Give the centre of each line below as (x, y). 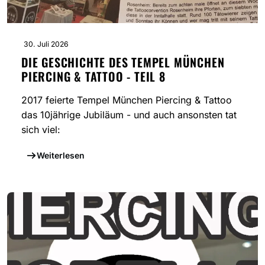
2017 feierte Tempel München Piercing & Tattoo (127, 100)
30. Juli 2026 (46, 44)
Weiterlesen (60, 156)
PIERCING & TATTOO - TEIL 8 (93, 77)
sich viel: (41, 130)
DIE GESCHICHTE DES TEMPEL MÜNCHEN (123, 62)
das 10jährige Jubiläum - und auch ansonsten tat (129, 115)
